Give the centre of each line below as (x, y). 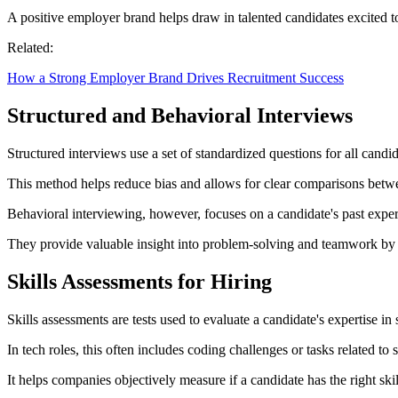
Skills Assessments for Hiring (139, 282)
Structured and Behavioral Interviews (180, 116)
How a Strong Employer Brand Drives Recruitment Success (175, 78)
